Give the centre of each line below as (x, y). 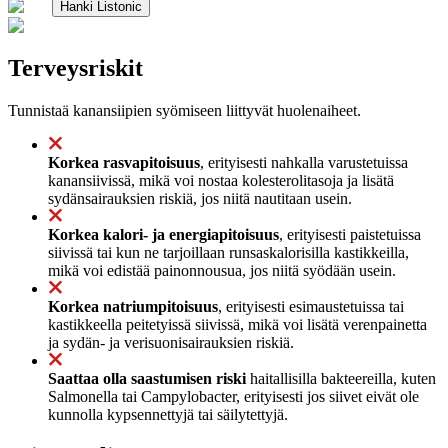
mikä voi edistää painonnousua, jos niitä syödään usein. (222, 270)
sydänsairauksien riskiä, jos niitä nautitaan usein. (200, 198)
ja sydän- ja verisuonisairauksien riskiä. (171, 342)
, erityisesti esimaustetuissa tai (311, 306)
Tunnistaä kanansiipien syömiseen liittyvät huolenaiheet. (184, 110)
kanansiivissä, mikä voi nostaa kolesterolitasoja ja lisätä (221, 180)
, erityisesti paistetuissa (350, 234)
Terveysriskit (75, 67)
